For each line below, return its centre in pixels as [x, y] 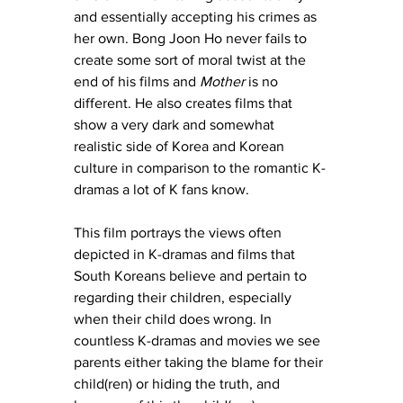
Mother [222, 81]
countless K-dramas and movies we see [199, 340]
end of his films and [137, 81]
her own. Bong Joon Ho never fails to [192, 38]
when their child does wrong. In [175, 318]
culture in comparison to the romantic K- [200, 167]
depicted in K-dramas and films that [186, 254]
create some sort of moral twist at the [192, 59]
